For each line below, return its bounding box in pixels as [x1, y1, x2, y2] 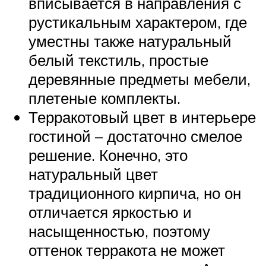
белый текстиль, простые [28, 50, 208, 69]
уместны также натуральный [28, 31, 232, 50]
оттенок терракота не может [28, 240, 225, 259]
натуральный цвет [28, 164, 158, 183]
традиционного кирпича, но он [28, 183, 241, 202]
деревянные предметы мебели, [28, 69, 251, 88]
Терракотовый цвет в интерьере [28, 107, 256, 126]
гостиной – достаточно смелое [28, 126, 242, 145]
